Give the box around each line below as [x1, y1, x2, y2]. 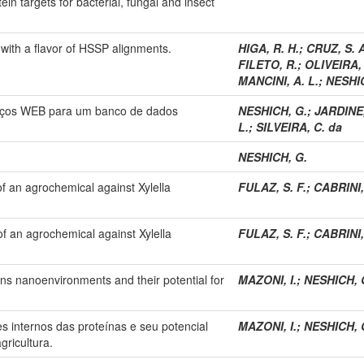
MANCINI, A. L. [238, 71, 318, 89]
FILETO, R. [238, 55, 297, 72]
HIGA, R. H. [238, 39, 299, 56]
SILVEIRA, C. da [256, 118, 342, 135]
